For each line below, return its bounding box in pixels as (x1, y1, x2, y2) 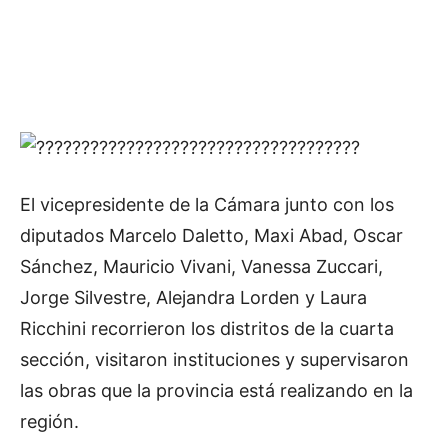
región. (20, 410, 79, 432)
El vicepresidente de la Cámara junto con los (20, 193, 394, 215)
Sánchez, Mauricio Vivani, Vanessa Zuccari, (20, 255, 383, 277)
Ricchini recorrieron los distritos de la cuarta (20, 317, 394, 339)
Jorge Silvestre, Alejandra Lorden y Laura (20, 286, 367, 308)
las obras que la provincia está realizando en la (20, 379, 413, 401)
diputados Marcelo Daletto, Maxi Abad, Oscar (20, 224, 403, 246)
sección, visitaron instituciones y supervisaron (20, 348, 409, 370)
